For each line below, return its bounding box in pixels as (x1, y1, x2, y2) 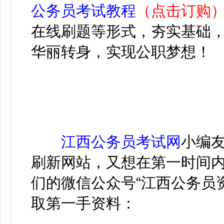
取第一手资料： (31, 195, 136, 211)
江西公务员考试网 (61, 133, 181, 150)
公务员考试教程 (31, 2, 136, 19)
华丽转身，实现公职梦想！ (31, 43, 211, 60)
